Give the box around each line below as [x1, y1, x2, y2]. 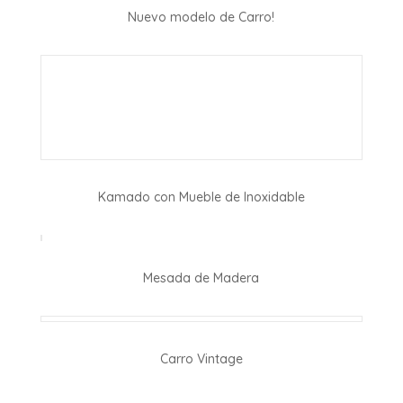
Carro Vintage [159, 350, 243, 367]
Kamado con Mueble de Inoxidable [97, 188, 305, 205]
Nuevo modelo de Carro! [128, 8, 275, 25]
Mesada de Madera [143, 269, 260, 286]
